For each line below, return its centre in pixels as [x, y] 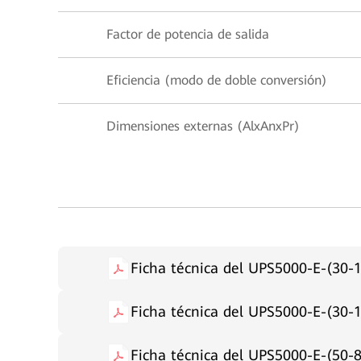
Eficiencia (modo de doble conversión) [217, 80]
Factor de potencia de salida [188, 34]
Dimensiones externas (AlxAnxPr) [203, 126]
